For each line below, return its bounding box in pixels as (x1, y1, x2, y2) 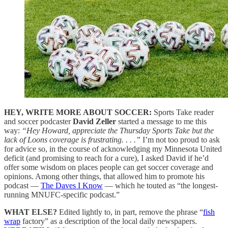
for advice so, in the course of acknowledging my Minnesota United (4, 144, 222, 153)
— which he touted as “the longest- (103, 181, 218, 190)
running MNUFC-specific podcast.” (4, 190, 120, 199)
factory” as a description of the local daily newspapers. (20, 216, 197, 225)
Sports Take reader (152, 107, 214, 117)
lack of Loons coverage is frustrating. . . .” (4, 135, 140, 144)
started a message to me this (118, 117, 207, 126)
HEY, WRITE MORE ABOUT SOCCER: (4, 107, 152, 117)
